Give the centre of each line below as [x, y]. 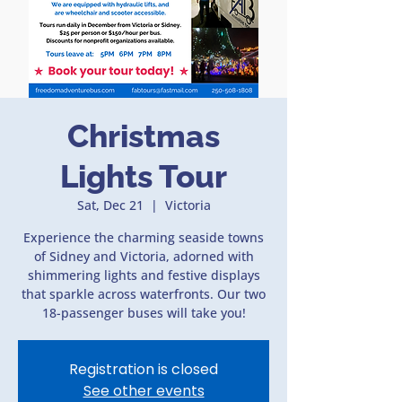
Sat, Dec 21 [110, 205]
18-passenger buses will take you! [144, 313]
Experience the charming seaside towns [144, 237]
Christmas [144, 136]
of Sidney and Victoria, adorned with [144, 256]
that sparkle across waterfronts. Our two [144, 294]
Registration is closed [144, 369]
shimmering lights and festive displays [144, 275]
